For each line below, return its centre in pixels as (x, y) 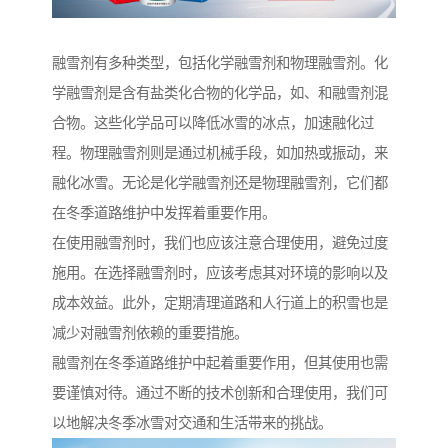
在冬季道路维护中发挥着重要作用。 (164, 213)
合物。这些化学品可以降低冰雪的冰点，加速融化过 (213, 123)
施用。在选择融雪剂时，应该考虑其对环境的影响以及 (220, 273)
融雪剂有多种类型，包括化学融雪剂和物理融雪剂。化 (220, 63)
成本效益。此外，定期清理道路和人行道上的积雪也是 (220, 303)
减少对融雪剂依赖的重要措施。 (150, 333)
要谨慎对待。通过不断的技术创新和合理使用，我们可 (220, 393)
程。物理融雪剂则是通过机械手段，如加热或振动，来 (220, 153)
